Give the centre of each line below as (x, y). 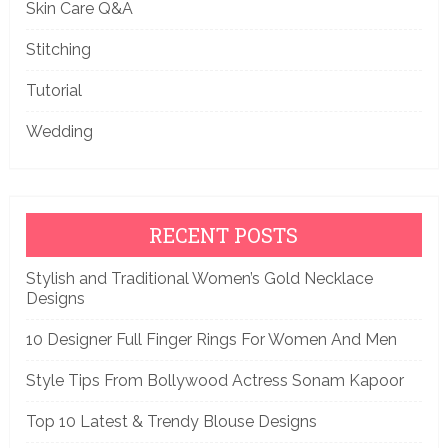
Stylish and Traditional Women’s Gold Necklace (199, 278)
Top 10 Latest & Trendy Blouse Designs (171, 421)
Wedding (59, 131)
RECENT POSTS (224, 234)
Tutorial (53, 90)
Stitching (58, 49)
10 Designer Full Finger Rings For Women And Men (211, 339)
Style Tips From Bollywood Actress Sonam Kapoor (214, 380)
